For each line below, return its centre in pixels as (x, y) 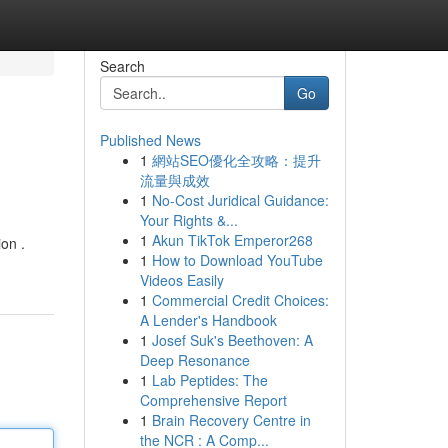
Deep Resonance (194, 360)
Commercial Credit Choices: (240, 300)
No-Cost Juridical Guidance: (240, 200)
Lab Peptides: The (209, 380)
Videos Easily (181, 280)
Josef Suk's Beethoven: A (232, 340)
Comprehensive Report (213, 400)
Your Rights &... (188, 220)
